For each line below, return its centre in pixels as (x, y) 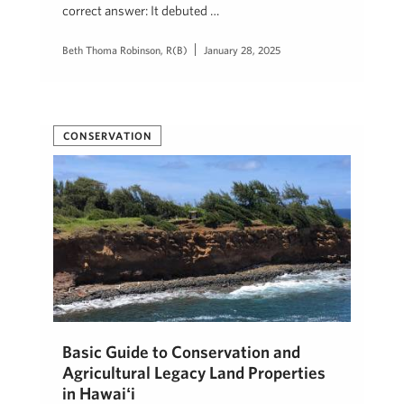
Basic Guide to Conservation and (181, 352)
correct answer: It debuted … (141, 11)
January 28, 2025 (242, 50)
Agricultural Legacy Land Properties (194, 373)
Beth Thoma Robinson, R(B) (125, 50)
